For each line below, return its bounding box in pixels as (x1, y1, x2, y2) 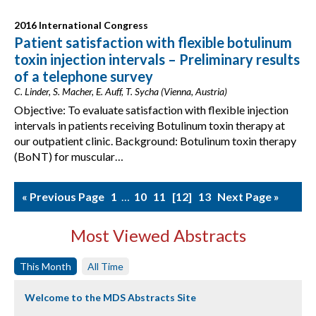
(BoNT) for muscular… (14, 150, 123, 163)
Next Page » (217, 190, 279, 203)
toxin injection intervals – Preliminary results (14, 51, 300, 68)
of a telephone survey (14, 68, 153, 85)
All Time (87, 260, 123, 272)
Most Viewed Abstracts (70, 225, 246, 245)
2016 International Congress (14, 19, 148, 31)
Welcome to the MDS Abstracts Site (25, 291, 196, 303)
